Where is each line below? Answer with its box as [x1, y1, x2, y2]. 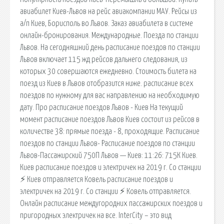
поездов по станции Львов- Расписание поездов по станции [20, 139, 195, 147]
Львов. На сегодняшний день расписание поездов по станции [20, 43, 200, 51]
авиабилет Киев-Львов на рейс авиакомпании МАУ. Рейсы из [20, 7, 197, 15]
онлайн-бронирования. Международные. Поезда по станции [20, 31, 198, 39]
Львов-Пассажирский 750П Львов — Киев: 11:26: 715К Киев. [20, 151, 197, 159]
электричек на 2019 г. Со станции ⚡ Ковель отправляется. [20, 187, 191, 195]
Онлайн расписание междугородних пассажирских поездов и [20, 199, 202, 207]
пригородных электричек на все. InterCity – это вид [20, 211, 171, 219]
